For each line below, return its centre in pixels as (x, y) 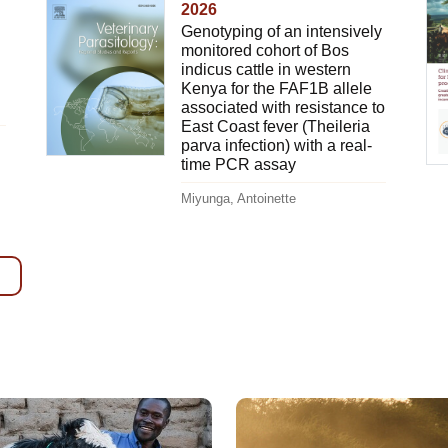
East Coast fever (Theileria (275, 127)
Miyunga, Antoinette (238, 199)
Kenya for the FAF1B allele (276, 89)
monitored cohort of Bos (264, 51)
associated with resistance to (282, 108)
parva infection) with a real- (276, 146)
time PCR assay (238, 165)
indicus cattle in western (265, 70)
